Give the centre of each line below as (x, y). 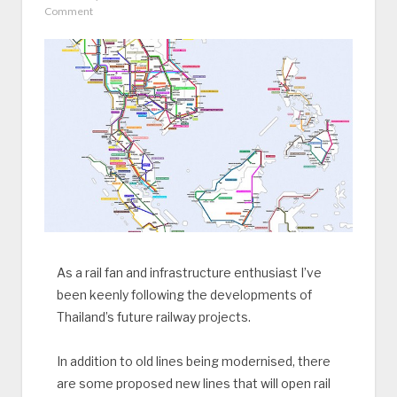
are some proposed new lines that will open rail (193, 384)
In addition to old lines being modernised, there (193, 362)
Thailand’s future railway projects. (153, 316)
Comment (69, 11)
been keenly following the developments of (184, 294)
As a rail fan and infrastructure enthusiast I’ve (189, 272)
